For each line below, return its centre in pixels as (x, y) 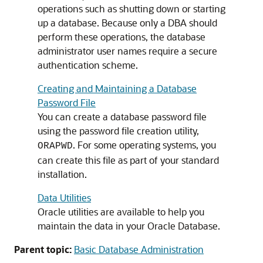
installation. (62, 174)
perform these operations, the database (122, 37)
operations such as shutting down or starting (131, 9)
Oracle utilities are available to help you (121, 212)
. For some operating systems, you (144, 145)
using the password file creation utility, (118, 131)
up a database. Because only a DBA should (127, 23)
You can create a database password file (122, 117)
